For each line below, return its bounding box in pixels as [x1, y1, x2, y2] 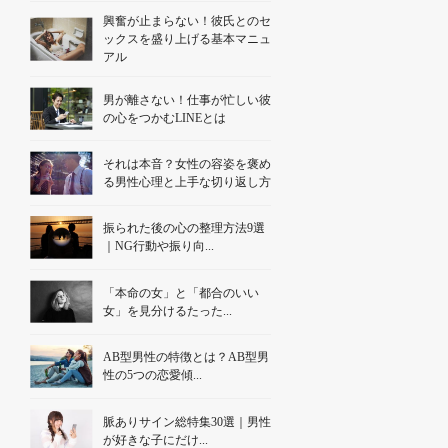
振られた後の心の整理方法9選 [102, 221, 265, 236]
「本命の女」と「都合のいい [102, 285, 259, 300]
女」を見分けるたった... [102, 303, 232, 318]
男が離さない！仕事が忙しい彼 [102, 92, 271, 107]
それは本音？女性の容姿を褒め [102, 157, 271, 172]
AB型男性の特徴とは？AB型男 [102, 350, 269, 365]
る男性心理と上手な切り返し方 [102, 175, 271, 190]
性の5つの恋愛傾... [102, 368, 202, 383]
